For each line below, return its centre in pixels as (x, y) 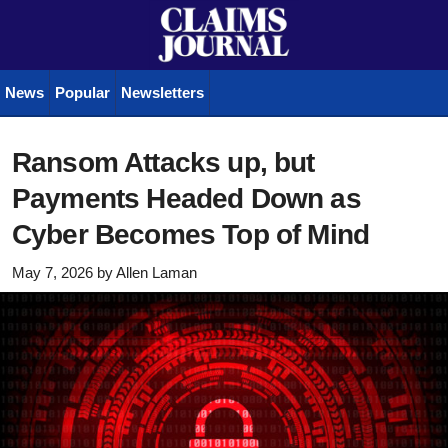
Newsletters (162, 92)
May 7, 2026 (52, 272)
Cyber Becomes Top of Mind (191, 235)
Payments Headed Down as (186, 199)
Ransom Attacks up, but (163, 163)
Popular (82, 92)
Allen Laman (156, 272)
